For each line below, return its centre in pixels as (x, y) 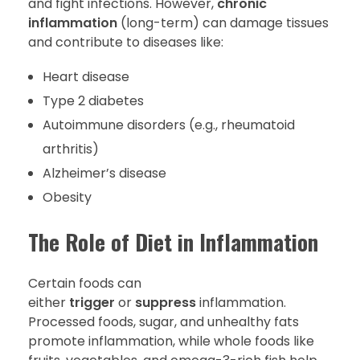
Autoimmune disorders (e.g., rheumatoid (168, 125)
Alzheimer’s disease (104, 173)
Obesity (67, 197)
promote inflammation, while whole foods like (171, 341)
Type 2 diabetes (93, 100)
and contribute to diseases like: (126, 42)
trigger (92, 302)
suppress (166, 302)
